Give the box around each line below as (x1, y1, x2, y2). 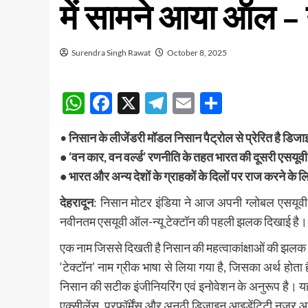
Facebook (112, 89, 206, 117)
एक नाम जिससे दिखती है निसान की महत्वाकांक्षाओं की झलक (60, 240, 306, 256)
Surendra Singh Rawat (71, 47, 151, 58)
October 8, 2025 (167, 47, 227, 58)
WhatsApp (85, 89, 188, 117)
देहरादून (60, 195, 93, 210)
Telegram (167, 89, 255, 117)
